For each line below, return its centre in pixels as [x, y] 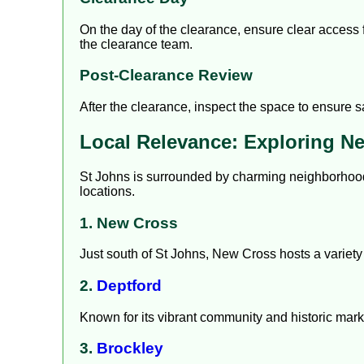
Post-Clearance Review [166, 76]
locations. [107, 191]
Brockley [130, 349]
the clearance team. [136, 44]
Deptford [129, 285]
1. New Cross [129, 223]
